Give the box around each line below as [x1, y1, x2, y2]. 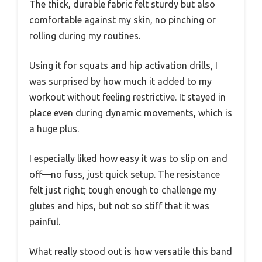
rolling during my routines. [29, 30, 140, 42]
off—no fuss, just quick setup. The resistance [29, 169, 220, 180]
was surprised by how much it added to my [29, 76, 212, 87]
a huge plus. [29, 123, 79, 135]
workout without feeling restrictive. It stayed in [29, 92, 226, 103]
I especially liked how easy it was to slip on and [29, 153, 227, 164]
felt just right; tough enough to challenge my [29, 185, 216, 196]
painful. [29, 216, 60, 227]
